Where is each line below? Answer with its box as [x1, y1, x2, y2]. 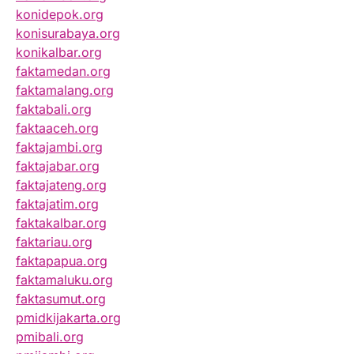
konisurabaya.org [16, 25, 120, 42]
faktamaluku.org [16, 272, 113, 288]
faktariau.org [16, 234, 92, 250]
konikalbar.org [16, 44, 102, 61]
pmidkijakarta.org [16, 310, 121, 326]
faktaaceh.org [16, 120, 99, 137]
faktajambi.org [16, 139, 103, 156]
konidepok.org [16, 6, 104, 23]
